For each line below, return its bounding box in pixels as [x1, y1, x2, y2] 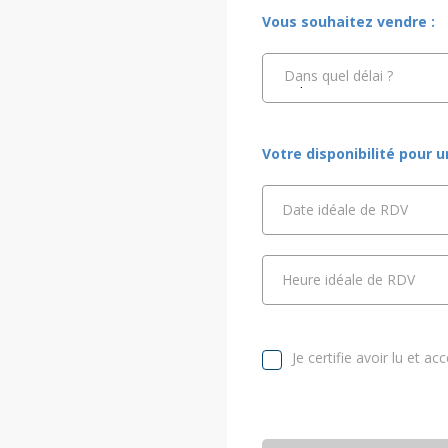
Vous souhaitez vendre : [262, 12, 435, 32]
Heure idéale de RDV [282, 270, 415, 290]
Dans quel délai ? [284, 66, 393, 86]
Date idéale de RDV [282, 200, 408, 220]
